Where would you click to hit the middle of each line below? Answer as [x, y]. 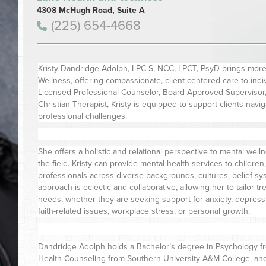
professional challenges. [83, 116]
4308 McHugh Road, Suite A [91, 11]
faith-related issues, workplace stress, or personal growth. [144, 211]
